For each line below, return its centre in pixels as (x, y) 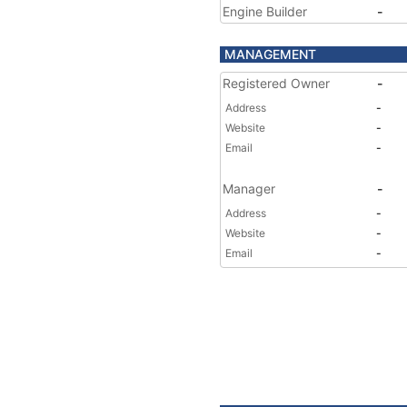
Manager (249, 189)
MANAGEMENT (270, 54)
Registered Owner (276, 83)
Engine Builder (265, 11)
